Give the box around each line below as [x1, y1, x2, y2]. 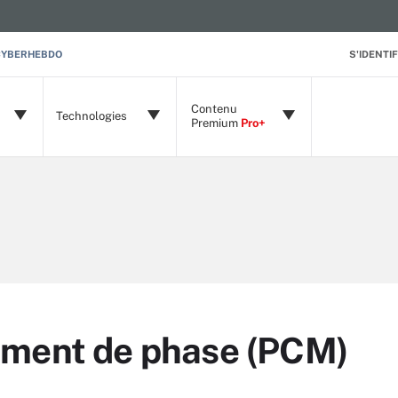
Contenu [191, 102, 237, 115]
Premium [191, 116, 241, 130]
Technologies [56, 109, 127, 123]
